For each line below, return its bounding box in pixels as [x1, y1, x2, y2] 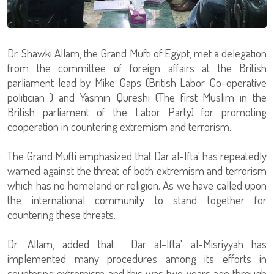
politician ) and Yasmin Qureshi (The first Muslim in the [7, 89, 267, 105]
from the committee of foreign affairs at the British [7, 59, 267, 75]
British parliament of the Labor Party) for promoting [7, 103, 267, 119]
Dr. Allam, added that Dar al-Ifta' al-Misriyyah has [7, 235, 267, 251]
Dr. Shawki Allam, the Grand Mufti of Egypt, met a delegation [7, 45, 267, 61]
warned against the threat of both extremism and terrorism [7, 162, 267, 178]
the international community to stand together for [7, 191, 267, 207]
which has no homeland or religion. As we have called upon [7, 177, 267, 193]
